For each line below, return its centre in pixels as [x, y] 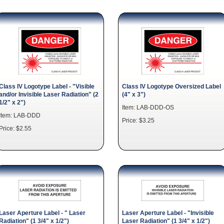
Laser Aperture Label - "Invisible [168, 213]
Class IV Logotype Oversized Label [171, 86]
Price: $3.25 [138, 120]
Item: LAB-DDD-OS [148, 107]
